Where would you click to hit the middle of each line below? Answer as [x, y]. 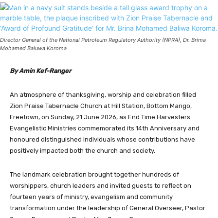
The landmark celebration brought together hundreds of [94, 175]
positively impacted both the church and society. [82, 151]
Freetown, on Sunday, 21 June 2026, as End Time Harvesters [100, 117]
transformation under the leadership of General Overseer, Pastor [108, 208]
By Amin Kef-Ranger [40, 71]
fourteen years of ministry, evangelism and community [91, 197]
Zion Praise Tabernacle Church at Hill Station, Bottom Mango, [101, 106]
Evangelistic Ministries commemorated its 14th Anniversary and [105, 128]
